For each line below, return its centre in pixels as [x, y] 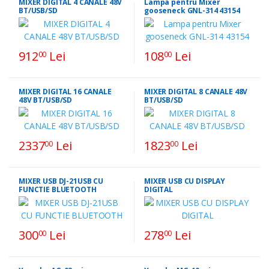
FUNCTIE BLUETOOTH [58, 189]
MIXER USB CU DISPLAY [185, 181]
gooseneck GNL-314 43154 [192, 10]
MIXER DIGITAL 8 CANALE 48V [196, 91]
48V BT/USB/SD [46, 100]
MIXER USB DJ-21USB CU [61, 181]
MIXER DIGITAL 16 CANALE [65, 91]
